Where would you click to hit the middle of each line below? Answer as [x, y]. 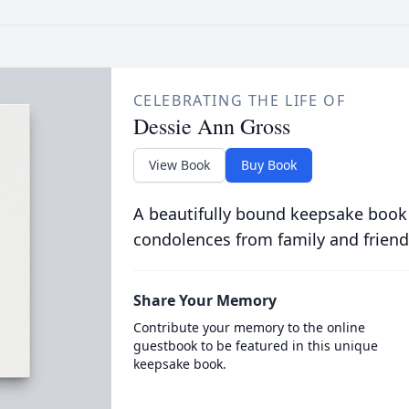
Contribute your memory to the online [249, 327]
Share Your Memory [204, 300]
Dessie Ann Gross [211, 126]
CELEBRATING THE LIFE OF [239, 100]
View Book [179, 165]
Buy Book [268, 165]
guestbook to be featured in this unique [255, 346]
